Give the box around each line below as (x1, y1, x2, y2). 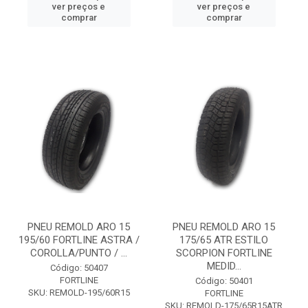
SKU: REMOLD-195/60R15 (27, 287, 130, 298)
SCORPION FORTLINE (175, 247, 272, 259)
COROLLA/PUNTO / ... (30, 247, 127, 259)
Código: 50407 (49, 263, 108, 273)
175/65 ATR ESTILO (179, 234, 268, 246)
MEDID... (206, 260, 241, 272)
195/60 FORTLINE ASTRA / (18, 234, 140, 246)
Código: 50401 (195, 276, 253, 286)
